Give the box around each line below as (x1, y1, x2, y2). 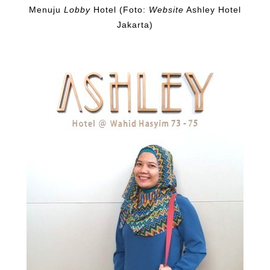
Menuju (29, 5, 64, 15)
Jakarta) (117, 20, 153, 30)
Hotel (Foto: (90, 5, 149, 15)
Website (149, 5, 184, 15)
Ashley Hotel (184, 5, 241, 15)
